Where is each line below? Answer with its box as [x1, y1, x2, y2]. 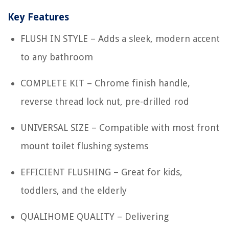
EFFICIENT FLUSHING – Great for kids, [20, 166, 182, 177]
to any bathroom [20, 51, 93, 62]
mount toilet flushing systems [20, 140, 148, 151]
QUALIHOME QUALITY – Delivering [20, 211, 169, 222]
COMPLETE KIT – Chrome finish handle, [20, 77, 190, 88]
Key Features [8, 11, 69, 23]
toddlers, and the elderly [20, 185, 127, 196]
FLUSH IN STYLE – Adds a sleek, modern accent [20, 33, 220, 44]
